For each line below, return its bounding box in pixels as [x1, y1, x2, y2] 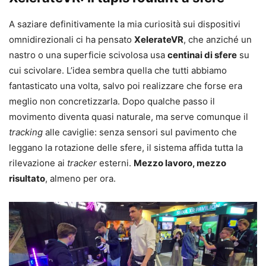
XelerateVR [134, 33, 183, 45]
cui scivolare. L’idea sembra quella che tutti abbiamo [9, 64, 227, 76]
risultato [9, 172, 45, 184]
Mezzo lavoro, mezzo [134, 157, 226, 169]
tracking [9, 126, 43, 138]
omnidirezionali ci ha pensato [9, 33, 134, 45]
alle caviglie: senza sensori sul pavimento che [43, 126, 237, 138]
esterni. [97, 157, 134, 169]
